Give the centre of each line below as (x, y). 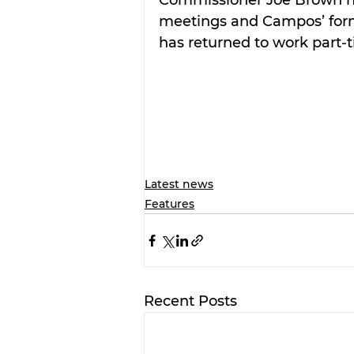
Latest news (179, 185)
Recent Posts (190, 301)
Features (169, 204)
